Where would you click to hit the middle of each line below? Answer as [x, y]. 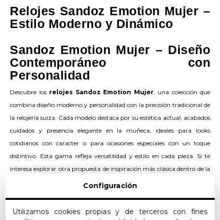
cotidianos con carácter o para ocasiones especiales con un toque [110, 143]
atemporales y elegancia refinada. [57, 194]
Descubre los [29, 92]
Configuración [110, 185]
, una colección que [182, 92]
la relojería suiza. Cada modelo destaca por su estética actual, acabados [110, 118]
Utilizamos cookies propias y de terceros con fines [110, 211]
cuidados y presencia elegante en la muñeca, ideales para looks [110, 130]
